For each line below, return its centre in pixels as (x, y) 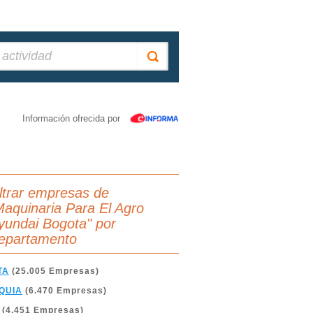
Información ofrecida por (71, 118)
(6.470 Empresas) (65, 291)
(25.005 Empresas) (54, 271)
